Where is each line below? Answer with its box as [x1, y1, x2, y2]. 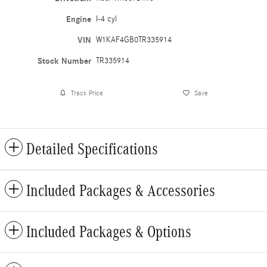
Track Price [70, 88, 103, 97]
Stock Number [38, 56, 92, 67]
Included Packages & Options [26, 223, 191, 241]
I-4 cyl [96, 14, 117, 24]
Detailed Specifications [26, 140, 158, 159]
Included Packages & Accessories [26, 182, 215, 200]
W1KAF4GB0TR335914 [96, 35, 172, 45]
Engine [66, 14, 92, 25]
